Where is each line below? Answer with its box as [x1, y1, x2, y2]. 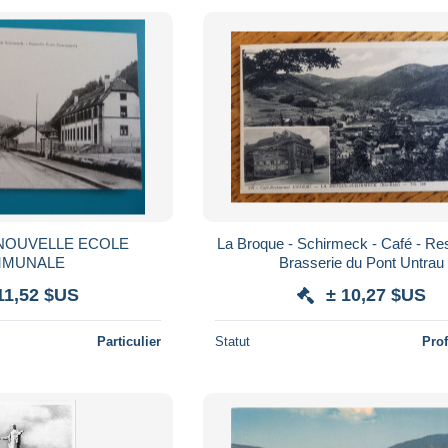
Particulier [97, 333, 162, 349]
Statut [215, 333, 251, 349]
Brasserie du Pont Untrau [278, 253, 444, 271]
